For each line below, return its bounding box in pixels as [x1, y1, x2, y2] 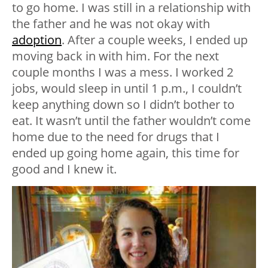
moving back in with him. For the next [12, 48, 219, 65]
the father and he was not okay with [12, 16, 210, 32]
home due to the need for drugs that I [12, 129, 220, 145]
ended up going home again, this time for [12, 145, 239, 162]
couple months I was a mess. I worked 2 [12, 64, 233, 81]
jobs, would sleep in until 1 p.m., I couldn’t [12, 80, 242, 97]
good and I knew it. [12, 161, 117, 178]
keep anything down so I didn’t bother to [12, 96, 234, 113]
